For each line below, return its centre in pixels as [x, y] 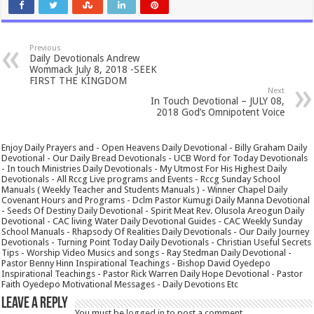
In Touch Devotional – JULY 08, [217, 101]
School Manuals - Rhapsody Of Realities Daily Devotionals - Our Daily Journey [156, 231]
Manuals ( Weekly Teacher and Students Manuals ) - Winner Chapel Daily [145, 189]
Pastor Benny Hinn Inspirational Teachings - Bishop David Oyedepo [136, 263]
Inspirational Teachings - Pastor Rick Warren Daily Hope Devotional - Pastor [152, 273]
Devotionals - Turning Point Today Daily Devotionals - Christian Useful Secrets [157, 242]
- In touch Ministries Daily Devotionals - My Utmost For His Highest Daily [144, 168]
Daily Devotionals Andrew [85, 58]
